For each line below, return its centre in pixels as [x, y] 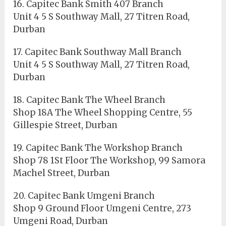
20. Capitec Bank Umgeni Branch [84, 196]
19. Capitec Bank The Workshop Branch [98, 148]
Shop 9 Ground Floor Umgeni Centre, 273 [102, 209]
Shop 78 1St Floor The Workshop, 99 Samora [109, 161]
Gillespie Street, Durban [66, 125]
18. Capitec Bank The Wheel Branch [90, 100]
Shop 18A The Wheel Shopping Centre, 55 [103, 113]
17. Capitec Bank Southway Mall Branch [98, 52]
